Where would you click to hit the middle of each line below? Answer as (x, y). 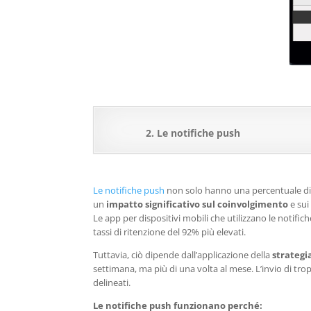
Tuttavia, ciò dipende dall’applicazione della (183, 255)
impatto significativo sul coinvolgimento (197, 204)
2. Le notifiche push (191, 133)
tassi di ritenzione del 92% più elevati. (170, 232)
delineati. (112, 283)
